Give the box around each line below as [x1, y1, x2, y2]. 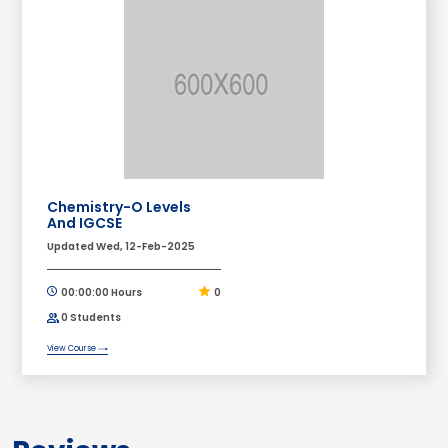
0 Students [59, 309, 122, 325]
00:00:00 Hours [59, 284, 143, 300]
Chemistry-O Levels [47, 196, 192, 217]
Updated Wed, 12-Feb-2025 [47, 238, 196, 254]
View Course [47, 342, 99, 354]
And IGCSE [47, 212, 123, 233]
